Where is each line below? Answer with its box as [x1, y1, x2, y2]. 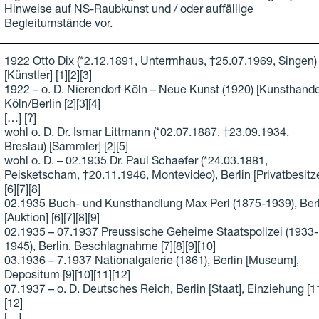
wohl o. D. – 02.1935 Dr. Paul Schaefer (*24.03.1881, [4, 157, 268, 169]
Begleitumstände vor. [4, 19, 113, 31]
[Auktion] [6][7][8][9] [4, 214, 100, 226]
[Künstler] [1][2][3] [4, 71, 92, 83]
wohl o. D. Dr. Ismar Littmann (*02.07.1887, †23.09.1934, [4, 128, 289, 140]
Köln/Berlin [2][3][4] [4, 100, 100, 112]
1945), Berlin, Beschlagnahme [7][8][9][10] [4, 242, 216, 254]
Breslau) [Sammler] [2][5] [4, 142, 128, 155]
